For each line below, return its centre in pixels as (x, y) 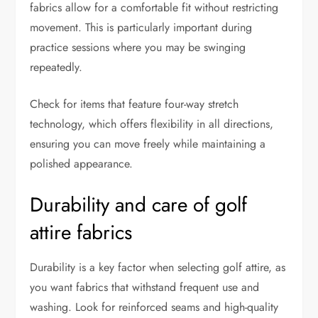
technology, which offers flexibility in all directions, (152, 124)
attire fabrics (81, 232)
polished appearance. (82, 163)
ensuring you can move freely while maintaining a (148, 143)
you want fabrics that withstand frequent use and (145, 287)
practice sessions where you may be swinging (138, 47)
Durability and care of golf (139, 204)
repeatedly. (56, 67)
